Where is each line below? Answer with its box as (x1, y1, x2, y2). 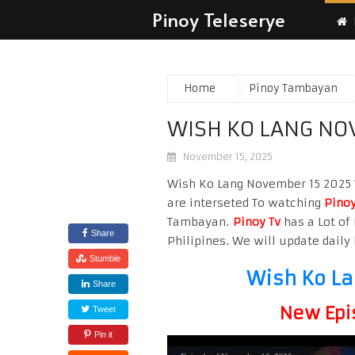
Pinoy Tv (233, 215, 281, 229)
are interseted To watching (167, 196, 324, 210)
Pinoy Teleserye (152, 6, 285, 32)
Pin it (94, 330, 113, 339)
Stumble (90, 254, 120, 263)
